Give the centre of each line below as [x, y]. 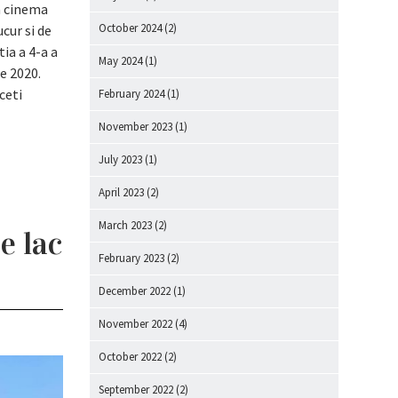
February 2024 [131, 94]
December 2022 [135, 291]
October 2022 [130, 357]
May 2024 [120, 61]
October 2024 [130, 28]
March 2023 [125, 225]
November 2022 [135, 324]
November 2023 [135, 127]
